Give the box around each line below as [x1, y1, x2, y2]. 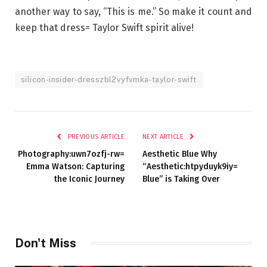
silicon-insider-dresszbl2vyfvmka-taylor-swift [21, 74, 197, 84]
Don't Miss [15, 235, 76, 250]
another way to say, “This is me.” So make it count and [15, 6, 252, 18]
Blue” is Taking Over [142, 173, 220, 184]
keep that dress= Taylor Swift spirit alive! [15, 22, 194, 34]
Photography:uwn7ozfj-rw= [18, 148, 125, 159]
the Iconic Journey [54, 173, 125, 184]
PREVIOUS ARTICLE [66, 132, 125, 141]
